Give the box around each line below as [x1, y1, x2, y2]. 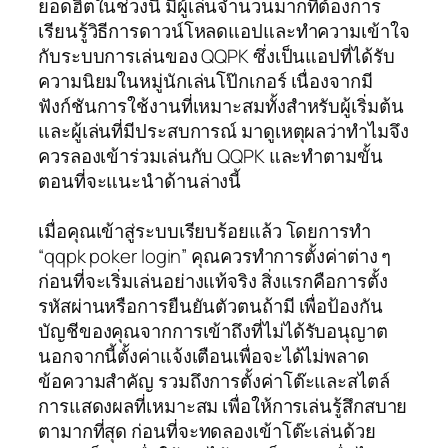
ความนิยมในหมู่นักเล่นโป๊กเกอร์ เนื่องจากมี [38, 67, 373, 94]
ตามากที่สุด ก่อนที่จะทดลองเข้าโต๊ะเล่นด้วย [38, 417, 376, 444]
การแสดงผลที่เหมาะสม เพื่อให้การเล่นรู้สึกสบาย [38, 392, 408, 419]
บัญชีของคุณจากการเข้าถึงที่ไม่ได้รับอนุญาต [38, 317, 388, 344]
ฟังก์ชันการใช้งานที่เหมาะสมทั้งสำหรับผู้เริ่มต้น [38, 92, 404, 119]
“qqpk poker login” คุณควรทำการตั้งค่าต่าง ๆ [38, 242, 392, 269]
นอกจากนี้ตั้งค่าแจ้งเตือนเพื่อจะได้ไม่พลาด [38, 342, 369, 369]
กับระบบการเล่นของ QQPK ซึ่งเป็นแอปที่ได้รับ [38, 42, 395, 69]
